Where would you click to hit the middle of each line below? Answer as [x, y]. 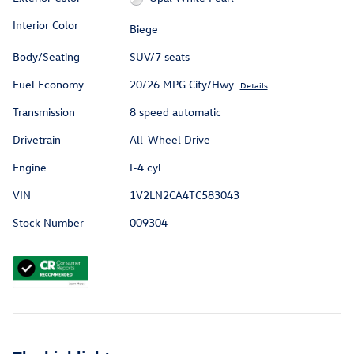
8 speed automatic [175, 112]
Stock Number [48, 223]
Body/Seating [46, 57]
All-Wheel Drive [169, 140]
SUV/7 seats [159, 57]
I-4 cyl [145, 168]
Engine [30, 168]
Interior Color [45, 24]
